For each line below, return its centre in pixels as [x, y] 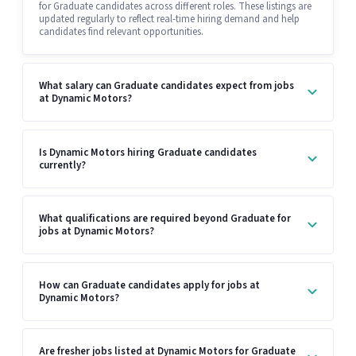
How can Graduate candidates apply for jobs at [149, 285]
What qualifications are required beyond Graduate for [165, 219]
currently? [62, 165]
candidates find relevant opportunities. [121, 32]
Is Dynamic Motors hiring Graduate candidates [148, 152]
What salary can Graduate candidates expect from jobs [166, 85]
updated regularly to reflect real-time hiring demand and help [169, 19]
